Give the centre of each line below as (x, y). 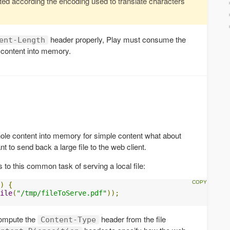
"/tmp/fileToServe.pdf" (62, 193)
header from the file (132, 219)
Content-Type (68, 219)
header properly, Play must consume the (117, 39)
